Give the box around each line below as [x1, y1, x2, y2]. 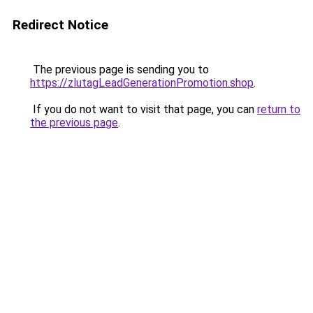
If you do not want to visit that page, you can [30, 103, 257, 116]
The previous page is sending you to [30, 63, 209, 76]
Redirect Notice [13, 17, 108, 33]
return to [257, 103, 300, 116]
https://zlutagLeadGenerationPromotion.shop [30, 76, 254, 89]
